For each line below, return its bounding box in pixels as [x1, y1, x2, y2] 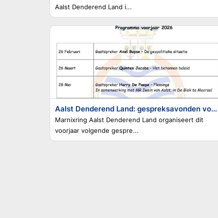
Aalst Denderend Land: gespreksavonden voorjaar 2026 [211, 104, 217, 113]
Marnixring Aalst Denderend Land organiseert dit [55, 116, 203, 124]
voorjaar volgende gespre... [55, 127, 139, 134]
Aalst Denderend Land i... [55, 3, 132, 11]
